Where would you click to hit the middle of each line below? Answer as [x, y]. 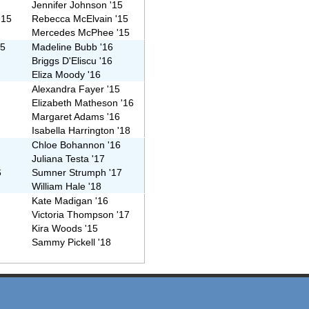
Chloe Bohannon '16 [77, 145]
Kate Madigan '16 [70, 201]
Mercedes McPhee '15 [81, 33]
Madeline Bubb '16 [73, 47]
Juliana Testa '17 [69, 159]
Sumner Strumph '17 [77, 173]
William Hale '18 [67, 187]
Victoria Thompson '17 [81, 215]
